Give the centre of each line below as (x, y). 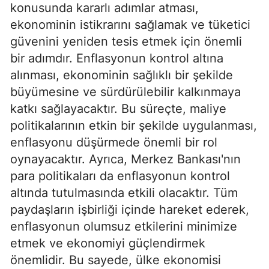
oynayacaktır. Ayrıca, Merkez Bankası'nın (125, 159)
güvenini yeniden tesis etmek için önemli (126, 41)
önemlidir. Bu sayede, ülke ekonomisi (116, 260)
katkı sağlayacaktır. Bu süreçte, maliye (118, 108)
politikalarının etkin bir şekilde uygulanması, (134, 125)
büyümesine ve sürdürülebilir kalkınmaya (125, 92)
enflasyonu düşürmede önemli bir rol (114, 142)
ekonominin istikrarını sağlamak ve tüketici (130, 24)
